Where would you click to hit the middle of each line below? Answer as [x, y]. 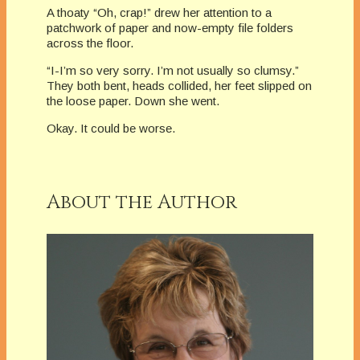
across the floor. [90, 43]
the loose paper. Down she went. [133, 100]
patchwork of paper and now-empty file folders [170, 27]
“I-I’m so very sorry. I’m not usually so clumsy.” [173, 70]
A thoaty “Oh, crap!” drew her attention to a [159, 12]
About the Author [142, 202]
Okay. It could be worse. [111, 128]
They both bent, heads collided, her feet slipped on [179, 85]
